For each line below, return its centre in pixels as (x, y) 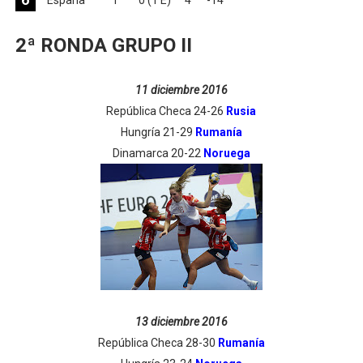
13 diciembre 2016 (181, 322)
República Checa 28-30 (158, 343)
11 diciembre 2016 (181, 90)
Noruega (226, 153)
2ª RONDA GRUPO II (103, 45)
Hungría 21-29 (158, 132)
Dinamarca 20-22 (158, 153)
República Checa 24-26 (167, 111)
